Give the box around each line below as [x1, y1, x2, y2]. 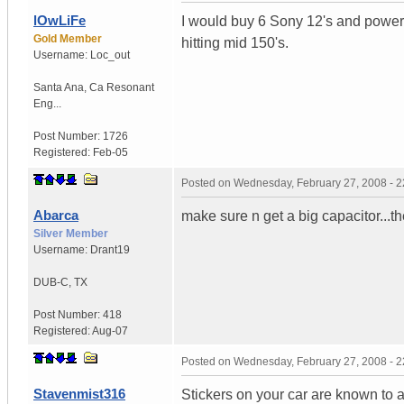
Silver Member [33, 226, 108, 240]
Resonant [106, 80, 154, 94]
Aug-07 [92, 324, 128, 337]
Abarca [33, 207, 78, 223]
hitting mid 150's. [181, 34, 289, 50]
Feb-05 [93, 145, 128, 159]
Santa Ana [33, 80, 84, 94]
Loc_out [90, 48, 130, 61]
